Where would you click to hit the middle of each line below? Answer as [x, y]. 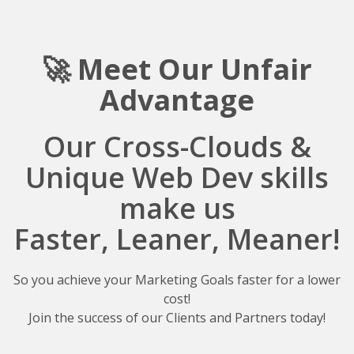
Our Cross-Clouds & [177, 147]
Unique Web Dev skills [177, 177]
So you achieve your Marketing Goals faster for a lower [177, 280]
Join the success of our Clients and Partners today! [177, 318]
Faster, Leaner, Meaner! [177, 239]
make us [177, 208]
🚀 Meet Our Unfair [177, 69]
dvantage [187, 100]
